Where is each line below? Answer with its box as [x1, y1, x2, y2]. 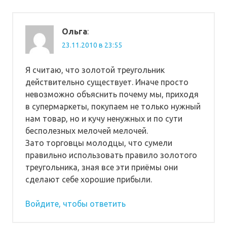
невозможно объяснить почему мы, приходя [25, 89, 199, 99]
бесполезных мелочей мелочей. [25, 126, 148, 135]
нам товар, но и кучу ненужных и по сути [25, 113, 182, 123]
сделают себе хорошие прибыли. [25, 174, 152, 184]
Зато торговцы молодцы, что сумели [25, 138, 172, 147]
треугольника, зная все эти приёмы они [25, 162, 178, 172]
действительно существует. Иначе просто [25, 77, 188, 87]
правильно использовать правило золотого [25, 150, 197, 160]
